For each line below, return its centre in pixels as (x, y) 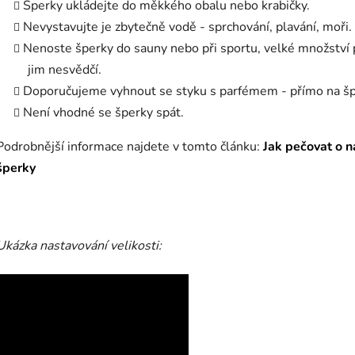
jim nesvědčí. (65, 70)
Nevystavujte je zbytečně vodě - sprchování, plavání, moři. (187, 27)
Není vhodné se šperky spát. (103, 113)
